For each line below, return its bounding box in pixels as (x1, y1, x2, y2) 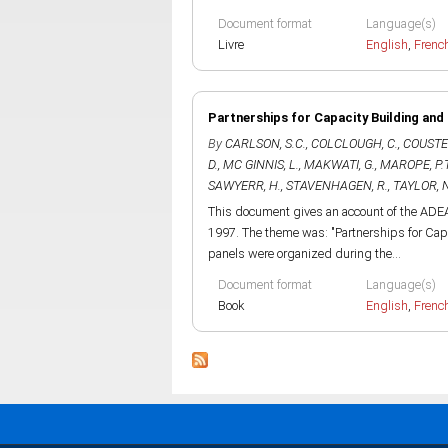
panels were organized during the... (208, 246, 401, 261)
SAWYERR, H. (208, 178, 281, 193)
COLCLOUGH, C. (311, 136, 398, 151)
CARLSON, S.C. (225, 136, 306, 151)
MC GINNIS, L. (223, 157, 299, 172)
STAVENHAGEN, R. (286, 178, 388, 193)
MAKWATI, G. (304, 157, 375, 172)
